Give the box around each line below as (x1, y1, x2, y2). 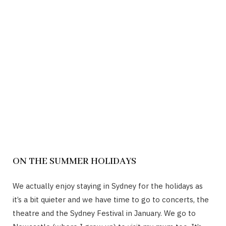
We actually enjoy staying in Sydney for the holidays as (13, 181, 203, 191)
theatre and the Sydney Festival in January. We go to (13, 208, 196, 218)
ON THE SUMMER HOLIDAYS (13, 155, 136, 167)
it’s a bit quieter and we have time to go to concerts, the (13, 194, 209, 204)
